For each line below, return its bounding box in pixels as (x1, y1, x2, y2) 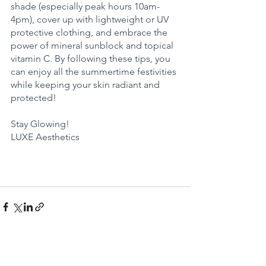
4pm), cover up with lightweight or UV (11, 14, 171, 26)
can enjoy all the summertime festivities (11, 66, 179, 78)
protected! (11, 92, 56, 104)
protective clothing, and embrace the (11, 27, 170, 39)
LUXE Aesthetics (11, 131, 80, 143)
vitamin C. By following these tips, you (11, 53, 173, 65)
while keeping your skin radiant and (11, 79, 162, 91)
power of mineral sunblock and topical (11, 40, 176, 52)
